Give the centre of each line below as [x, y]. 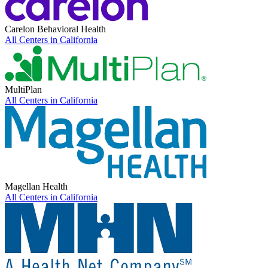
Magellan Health [36, 187]
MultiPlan [23, 90]
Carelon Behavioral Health [55, 29]
